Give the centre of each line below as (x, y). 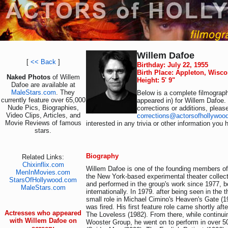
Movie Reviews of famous (43, 123)
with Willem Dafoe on (43, 221)
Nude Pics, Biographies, (43, 108)
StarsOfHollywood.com (43, 180)
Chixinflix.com (43, 165)
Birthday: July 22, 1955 (173, 65)
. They (65, 92)
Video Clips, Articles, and (43, 115)
